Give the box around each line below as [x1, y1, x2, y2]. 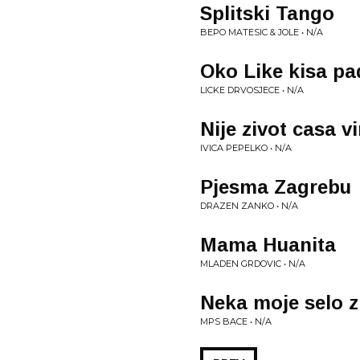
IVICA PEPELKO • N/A [200, 142, 292, 153]
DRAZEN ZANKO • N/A [200, 200, 298, 211]
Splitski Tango [200, 2, 334, 24]
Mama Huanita [200, 234, 336, 256]
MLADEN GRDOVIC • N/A [200, 258, 305, 269]
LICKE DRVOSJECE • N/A [200, 84, 304, 96]
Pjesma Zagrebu [200, 176, 351, 198]
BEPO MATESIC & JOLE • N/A [200, 27, 323, 38]
